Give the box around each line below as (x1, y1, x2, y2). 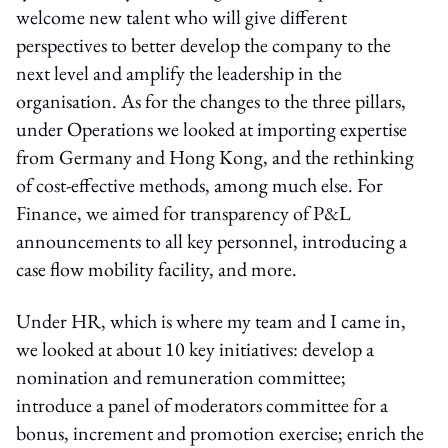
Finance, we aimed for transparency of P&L (16, 199, 351, 226)
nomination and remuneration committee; (16, 363, 346, 390)
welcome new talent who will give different (16, 3, 347, 30)
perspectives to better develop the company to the (16, 31, 391, 58)
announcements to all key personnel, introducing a (16, 227, 407, 254)
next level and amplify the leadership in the (16, 59, 342, 86)
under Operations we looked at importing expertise (16, 115, 407, 142)
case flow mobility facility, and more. (16, 255, 297, 282)
